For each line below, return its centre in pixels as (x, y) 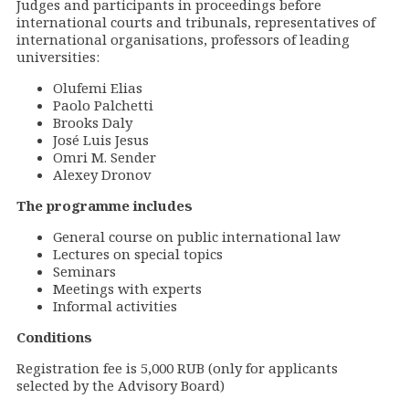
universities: (58, 57)
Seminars (84, 272)
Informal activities (115, 306)
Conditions (54, 337)
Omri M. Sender (105, 157)
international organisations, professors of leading (183, 40)
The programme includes (105, 206)
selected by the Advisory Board (118, 386)
